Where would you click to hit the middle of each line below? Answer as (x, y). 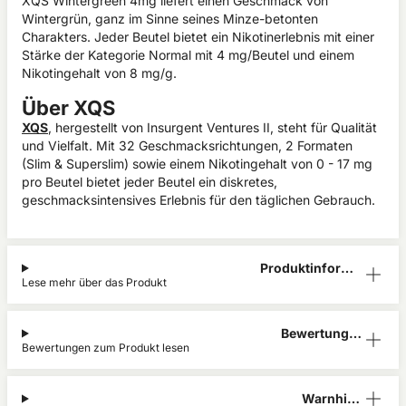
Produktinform (306, 268)
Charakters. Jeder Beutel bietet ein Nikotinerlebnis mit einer (198, 37)
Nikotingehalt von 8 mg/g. (99, 73)
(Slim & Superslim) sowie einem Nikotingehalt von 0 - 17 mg (197, 164)
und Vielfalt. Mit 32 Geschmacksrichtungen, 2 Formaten (187, 145)
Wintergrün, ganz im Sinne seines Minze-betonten (170, 19)
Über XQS (68, 108)
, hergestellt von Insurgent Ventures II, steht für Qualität (213, 127)
